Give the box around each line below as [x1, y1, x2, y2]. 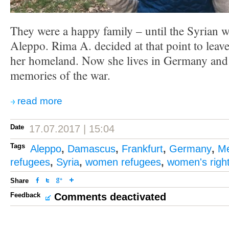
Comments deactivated [54, 191, 166, 202]
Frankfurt [122, 143, 163, 154]
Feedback [10, 191, 40, 199]
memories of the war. [10, 67, 110, 83]
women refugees [85, 156, 161, 168]
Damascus [67, 143, 116, 154]
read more [17, 96, 62, 106]
